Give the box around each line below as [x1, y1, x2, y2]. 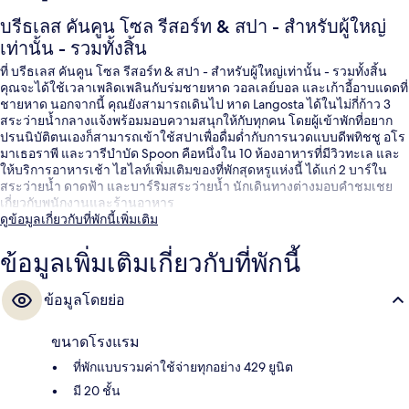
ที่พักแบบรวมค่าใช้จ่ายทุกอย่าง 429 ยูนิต [73, 358, 293, 375]
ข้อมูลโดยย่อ [44, 290, 125, 309]
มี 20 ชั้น [73, 382, 121, 399]
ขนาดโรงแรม [51, 332, 140, 351]
